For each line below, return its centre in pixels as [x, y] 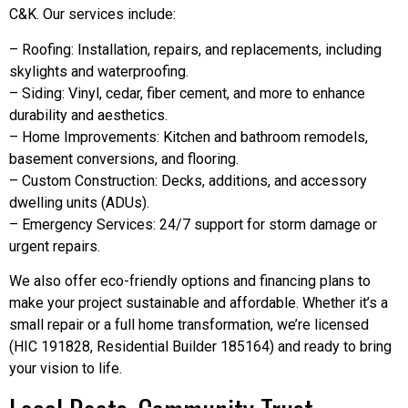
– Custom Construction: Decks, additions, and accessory [188, 180]
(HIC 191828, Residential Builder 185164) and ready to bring [200, 347]
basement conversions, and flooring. [124, 158]
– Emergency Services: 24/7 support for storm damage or [193, 224]
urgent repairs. [55, 246]
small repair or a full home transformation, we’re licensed [189, 325]
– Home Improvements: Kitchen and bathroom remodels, [189, 137]
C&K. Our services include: [92, 15]
